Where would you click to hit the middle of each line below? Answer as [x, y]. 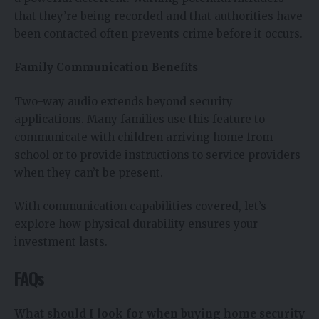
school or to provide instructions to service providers [157, 155]
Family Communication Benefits [106, 68]
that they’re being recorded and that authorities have [158, 16]
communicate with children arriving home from [143, 137]
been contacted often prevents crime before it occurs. [158, 33]
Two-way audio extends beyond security [124, 101]
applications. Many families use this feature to [140, 119]
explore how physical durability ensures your [136, 224]
